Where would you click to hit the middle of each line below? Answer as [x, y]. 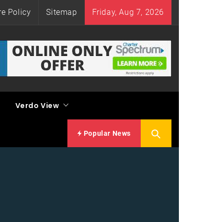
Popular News [106, 133]
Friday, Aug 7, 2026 [128, 12]
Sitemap [62, 12]
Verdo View [37, 106]
